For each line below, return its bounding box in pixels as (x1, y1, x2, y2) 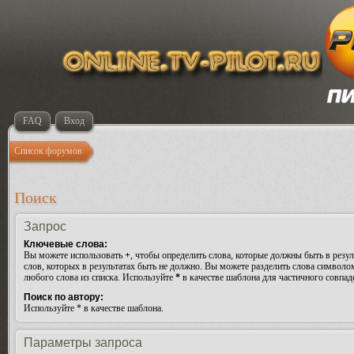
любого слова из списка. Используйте (24, 272, 175, 283)
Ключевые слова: (24, 239, 107, 250)
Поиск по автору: (24, 291, 104, 303)
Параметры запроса (24, 335, 142, 349)
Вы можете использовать (24, 250, 125, 261)
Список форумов (14, 145, 82, 156)
